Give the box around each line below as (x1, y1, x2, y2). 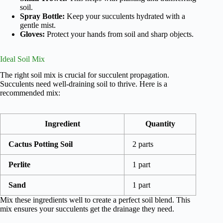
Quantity (145, 119, 175, 128)
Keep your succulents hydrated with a (65, 11, 185, 20)
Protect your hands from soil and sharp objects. (45, 29, 194, 38)
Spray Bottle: (20, 11, 65, 20)
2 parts (132, 140, 153, 149)
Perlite (8, 160, 30, 169)
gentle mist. (20, 20, 56, 29)
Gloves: (20, 29, 45, 38)
